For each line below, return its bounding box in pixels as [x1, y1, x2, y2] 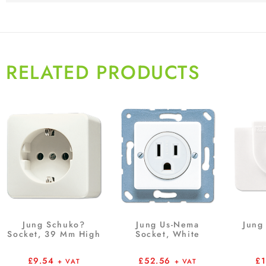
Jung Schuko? [23, 218, 85, 230]
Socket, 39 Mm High [7, 227, 101, 240]
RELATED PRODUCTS [6, 59, 201, 87]
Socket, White [135, 227, 200, 240]
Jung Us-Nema [136, 218, 199, 230]
